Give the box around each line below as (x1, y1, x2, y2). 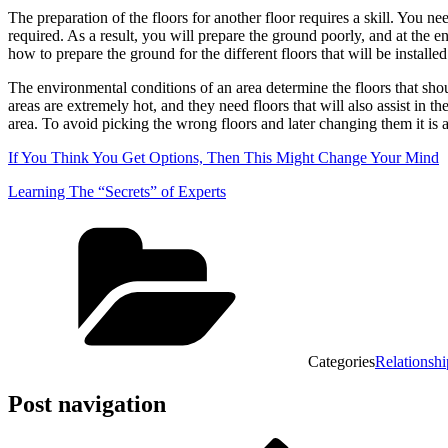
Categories (308, 352, 375, 370)
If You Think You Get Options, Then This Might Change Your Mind (8, 148, 439, 166)
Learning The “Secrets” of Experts (8, 182, 226, 200)
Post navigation (8, 390, 166, 417)
